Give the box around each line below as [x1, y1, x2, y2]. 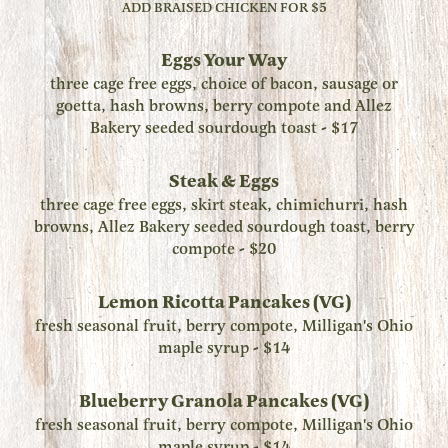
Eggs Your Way [161, 48, 287, 73]
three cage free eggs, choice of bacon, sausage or [50, 73, 398, 95]
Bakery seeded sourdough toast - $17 [90, 117, 358, 139]
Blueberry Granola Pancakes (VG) [79, 389, 369, 414]
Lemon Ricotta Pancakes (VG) [97, 290, 351, 315]
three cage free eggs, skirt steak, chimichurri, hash [40, 194, 408, 216]
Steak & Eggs [169, 169, 279, 194]
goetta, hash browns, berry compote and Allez [56, 95, 392, 117]
